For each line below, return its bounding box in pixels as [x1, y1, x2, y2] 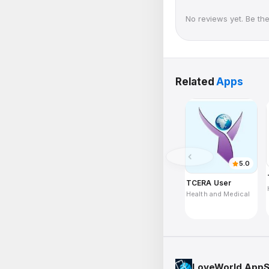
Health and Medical [186, 190, 250, 198]
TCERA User [186, 178, 231, 187]
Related [175, 76, 217, 88]
